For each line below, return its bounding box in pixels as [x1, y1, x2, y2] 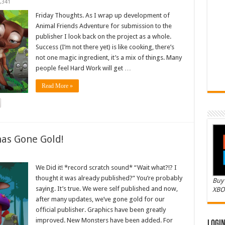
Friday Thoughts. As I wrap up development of [35, 12, 170, 19]
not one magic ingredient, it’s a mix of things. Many [35, 54, 182, 61]
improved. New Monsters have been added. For [35, 216, 173, 224]
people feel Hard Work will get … [35, 64, 131, 72]
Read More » [41, 82, 73, 89]
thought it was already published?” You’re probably [35, 174, 182, 182]
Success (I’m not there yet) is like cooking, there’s [35, 43, 174, 51]
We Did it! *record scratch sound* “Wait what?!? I [35, 164, 177, 171]
